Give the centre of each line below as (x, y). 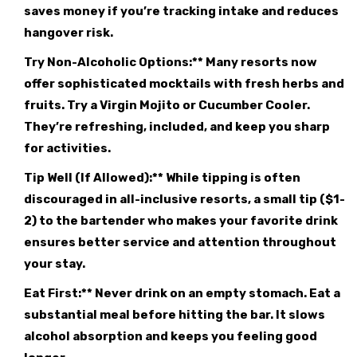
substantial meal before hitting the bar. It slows (175, 315)
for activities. (67, 149)
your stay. (55, 264)
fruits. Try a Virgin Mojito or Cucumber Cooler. (167, 106)
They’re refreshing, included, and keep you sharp (177, 127)
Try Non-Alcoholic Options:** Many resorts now (171, 63)
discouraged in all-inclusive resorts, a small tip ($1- (184, 200)
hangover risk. (69, 33)
